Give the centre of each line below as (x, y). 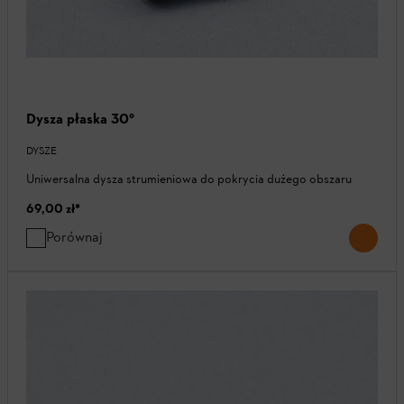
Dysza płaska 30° (80, 119)
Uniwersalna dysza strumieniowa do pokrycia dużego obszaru (189, 179)
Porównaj (74, 237)
